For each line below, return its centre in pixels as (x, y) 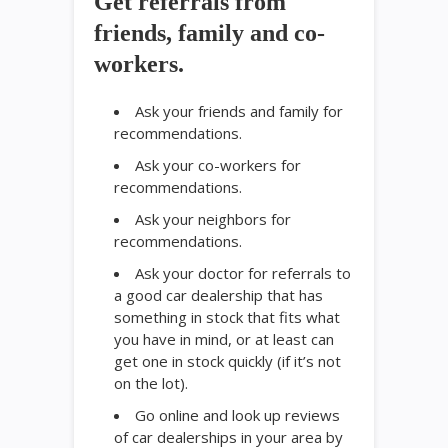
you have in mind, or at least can (224, 339)
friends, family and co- (209, 33)
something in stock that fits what (227, 317)
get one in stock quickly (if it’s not (227, 361)
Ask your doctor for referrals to (243, 273)
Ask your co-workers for (218, 165)
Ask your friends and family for (239, 111)
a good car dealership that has (218, 295)
